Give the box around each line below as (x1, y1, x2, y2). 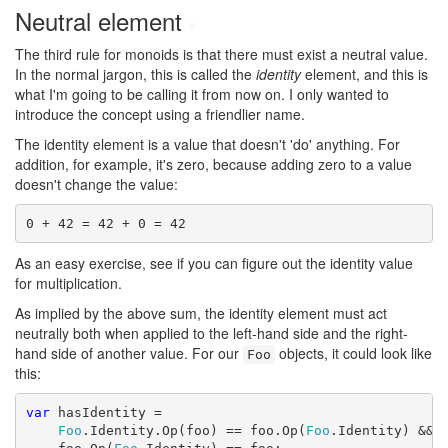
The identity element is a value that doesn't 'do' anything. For (15, 134, 400, 154)
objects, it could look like (275, 343, 432, 363)
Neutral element (15, 3, 189, 38)
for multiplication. (15, 273, 122, 293)
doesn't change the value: (15, 174, 178, 194)
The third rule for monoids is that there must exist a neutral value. (15, 44, 428, 64)
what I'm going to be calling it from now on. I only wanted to (15, 84, 389, 104)
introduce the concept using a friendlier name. (15, 104, 305, 124)
